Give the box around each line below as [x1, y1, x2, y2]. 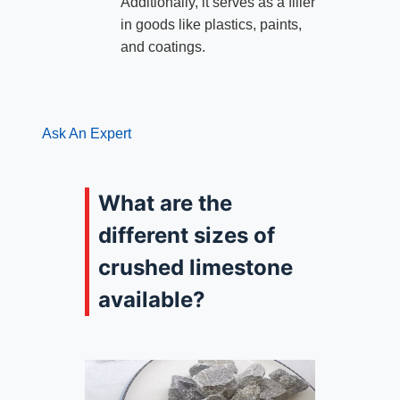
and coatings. [120, 38, 205, 54]
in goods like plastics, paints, [120, 16, 302, 32]
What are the [97, 189, 232, 216]
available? [97, 286, 205, 312]
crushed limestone [97, 254, 293, 280]
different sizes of [97, 221, 275, 248]
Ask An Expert [41, 125, 131, 141]
